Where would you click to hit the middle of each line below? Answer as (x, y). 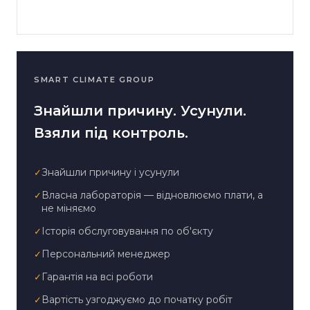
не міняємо (69, 208)
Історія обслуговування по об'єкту (127, 231)
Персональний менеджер (106, 254)
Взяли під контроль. (111, 133)
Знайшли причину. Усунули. (140, 111)
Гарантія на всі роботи (97, 277)
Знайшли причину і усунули (110, 172)
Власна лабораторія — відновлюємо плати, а (152, 195)
